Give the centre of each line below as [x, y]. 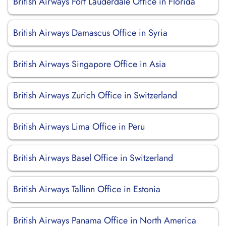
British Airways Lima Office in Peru [79, 127]
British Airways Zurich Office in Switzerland [95, 95]
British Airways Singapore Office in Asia [90, 64]
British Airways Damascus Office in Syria [90, 33]
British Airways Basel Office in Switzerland [93, 158]
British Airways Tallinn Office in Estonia [87, 189]
